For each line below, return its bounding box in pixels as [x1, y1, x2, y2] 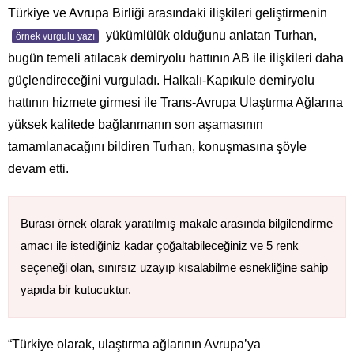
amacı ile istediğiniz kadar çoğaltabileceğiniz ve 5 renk [21, 238, 299, 252]
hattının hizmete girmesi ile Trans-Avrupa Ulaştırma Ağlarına [8, 95, 343, 109]
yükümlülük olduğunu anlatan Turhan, [103, 28, 317, 42]
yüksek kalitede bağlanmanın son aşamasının [8, 117, 263, 131]
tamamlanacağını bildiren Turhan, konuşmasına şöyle [8, 139, 307, 153]
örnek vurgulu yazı [16, 30, 95, 42]
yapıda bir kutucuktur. [21, 282, 131, 296]
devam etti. [8, 161, 69, 175]
